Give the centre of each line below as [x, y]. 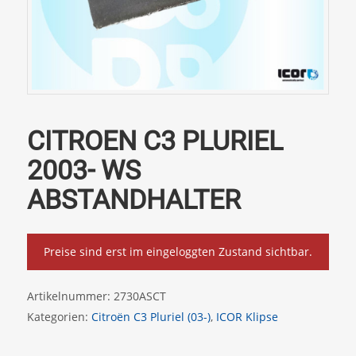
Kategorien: [59, 316]
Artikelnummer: [70, 296]
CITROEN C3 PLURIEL [155, 140]
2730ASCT [139, 296]
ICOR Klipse [247, 316]
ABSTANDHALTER [133, 199]
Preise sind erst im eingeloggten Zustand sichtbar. [178, 251]
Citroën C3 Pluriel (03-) [151, 316]
